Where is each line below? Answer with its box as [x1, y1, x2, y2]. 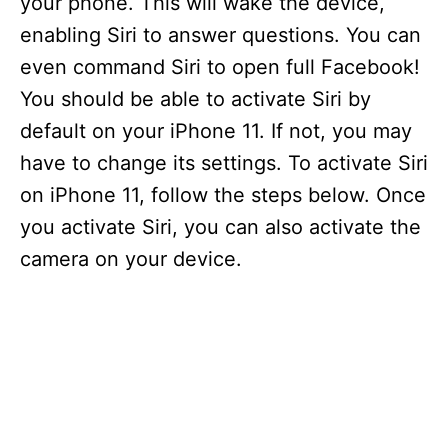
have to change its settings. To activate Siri [20, 151, 428, 175]
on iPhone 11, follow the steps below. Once [20, 183, 426, 207]
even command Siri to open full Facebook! [20, 55, 420, 79]
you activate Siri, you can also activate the [20, 215, 421, 239]
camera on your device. [20, 247, 242, 271]
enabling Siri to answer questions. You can [20, 23, 421, 47]
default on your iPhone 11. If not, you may [20, 119, 412, 143]
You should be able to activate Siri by [20, 87, 371, 111]
